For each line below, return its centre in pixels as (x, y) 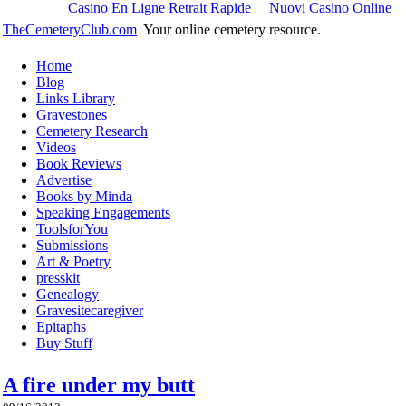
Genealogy (68, 294)
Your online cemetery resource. (232, 29)
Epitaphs (61, 327)
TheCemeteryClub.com (70, 29)
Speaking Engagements (103, 213)
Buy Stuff (64, 343)
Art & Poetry (73, 261)
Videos (56, 147)
